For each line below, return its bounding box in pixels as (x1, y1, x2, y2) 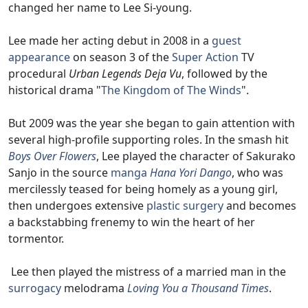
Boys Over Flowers (8, 148, 96, 164)
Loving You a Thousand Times (127, 280, 269, 296)
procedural (8, 65, 69, 81)
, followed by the (181, 65, 267, 81)
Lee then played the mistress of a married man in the (8, 263, 286, 279)
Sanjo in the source (8, 164, 111, 180)
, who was (232, 164, 283, 180)
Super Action (172, 49, 239, 65)
